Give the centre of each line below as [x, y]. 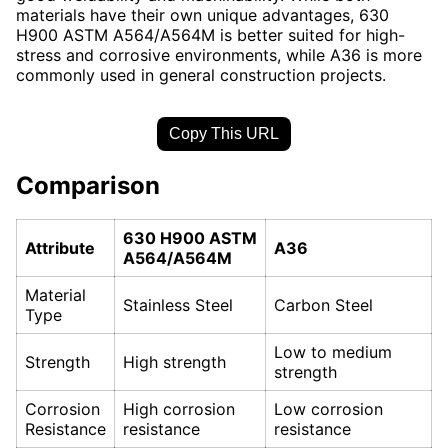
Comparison [88, 185]
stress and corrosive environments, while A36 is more [219, 54]
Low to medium [333, 352]
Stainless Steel [178, 305]
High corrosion [179, 409]
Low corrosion [328, 409]
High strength [174, 362]
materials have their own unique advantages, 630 [202, 14]
